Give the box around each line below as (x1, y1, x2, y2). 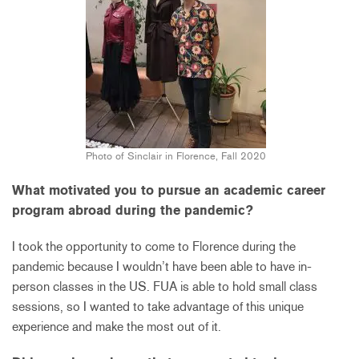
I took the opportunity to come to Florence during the (12, 238, 296, 254)
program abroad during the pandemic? (12, 202, 253, 218)
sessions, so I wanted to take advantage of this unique (12, 298, 304, 314)
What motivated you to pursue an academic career (12, 182, 325, 198)
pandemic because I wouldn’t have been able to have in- (12, 258, 312, 274)
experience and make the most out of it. (12, 318, 221, 334)
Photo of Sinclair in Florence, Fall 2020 (85, 149, 266, 162)
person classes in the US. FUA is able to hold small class (12, 278, 317, 294)
